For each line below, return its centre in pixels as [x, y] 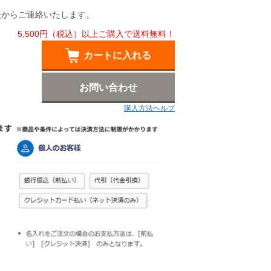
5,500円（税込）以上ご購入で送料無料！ [96, 34]
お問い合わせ [108, 88]
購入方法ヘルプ [149, 109]
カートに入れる [117, 56]
